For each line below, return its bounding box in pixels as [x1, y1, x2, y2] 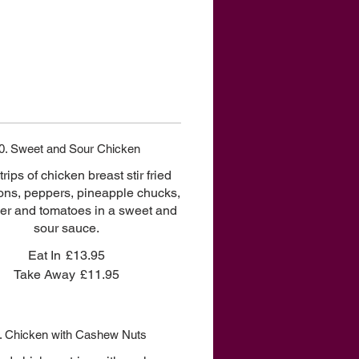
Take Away [13, 267, 75, 282]
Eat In [27, 248, 61, 263]
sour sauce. [33, 220, 99, 236]
